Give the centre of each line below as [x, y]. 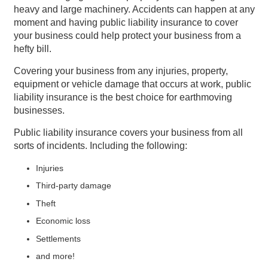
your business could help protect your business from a [127, 35]
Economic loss [63, 221]
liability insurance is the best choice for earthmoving [123, 97]
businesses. [39, 110]
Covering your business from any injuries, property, [121, 71]
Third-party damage [74, 185]
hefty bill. [32, 48]
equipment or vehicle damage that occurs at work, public [132, 84]
